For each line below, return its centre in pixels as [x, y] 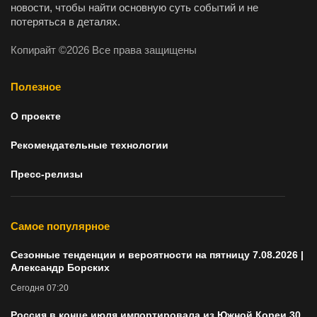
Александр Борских [60, 268]
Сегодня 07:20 [40, 288]
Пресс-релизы [47, 174]
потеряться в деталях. [65, 22]
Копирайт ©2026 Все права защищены [104, 51]
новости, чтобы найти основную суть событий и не [134, 8]
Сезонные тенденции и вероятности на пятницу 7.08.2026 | [157, 255]
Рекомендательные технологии [90, 145]
